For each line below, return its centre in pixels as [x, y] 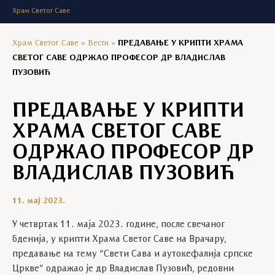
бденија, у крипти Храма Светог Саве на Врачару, [119, 239]
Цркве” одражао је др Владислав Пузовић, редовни [123, 269]
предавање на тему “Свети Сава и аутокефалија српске [133, 254]
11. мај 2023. [39, 201]
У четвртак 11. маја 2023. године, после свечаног [118, 225]
